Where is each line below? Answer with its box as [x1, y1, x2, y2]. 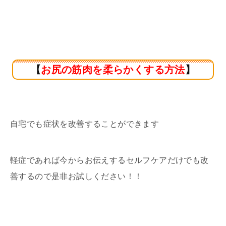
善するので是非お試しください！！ [10, 172, 143, 181]
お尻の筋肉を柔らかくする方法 [41, 64, 185, 75]
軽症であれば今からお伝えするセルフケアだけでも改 [10, 155, 209, 164]
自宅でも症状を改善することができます [10, 119, 159, 128]
